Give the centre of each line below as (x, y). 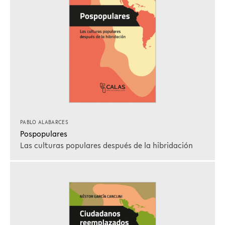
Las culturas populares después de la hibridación (106, 145)
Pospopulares (44, 133)
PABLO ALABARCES (44, 123)
